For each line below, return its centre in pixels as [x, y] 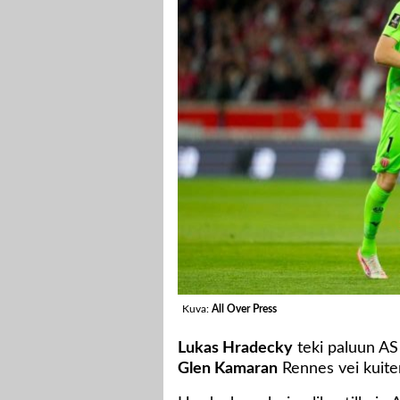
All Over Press [244, 309]
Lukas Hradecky [235, 349]
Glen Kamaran [228, 369]
